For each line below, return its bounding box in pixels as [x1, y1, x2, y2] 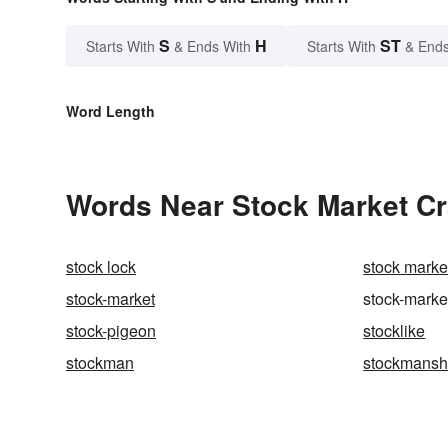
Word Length [66, 100, 155, 121]
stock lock [66, 254, 136, 278]
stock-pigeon [66, 318, 156, 342]
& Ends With [170, 35, 255, 56]
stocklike [363, 318, 426, 342]
